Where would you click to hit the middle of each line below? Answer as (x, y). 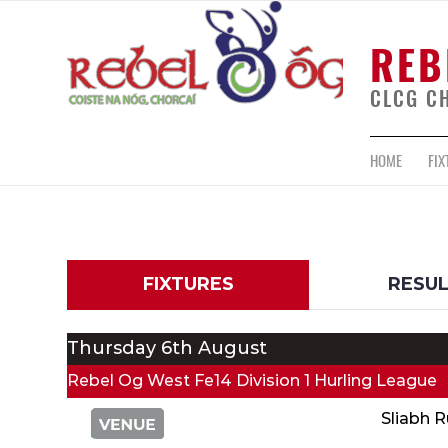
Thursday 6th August (167, 348)
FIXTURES (188, 284)
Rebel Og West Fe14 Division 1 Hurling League (252, 381)
